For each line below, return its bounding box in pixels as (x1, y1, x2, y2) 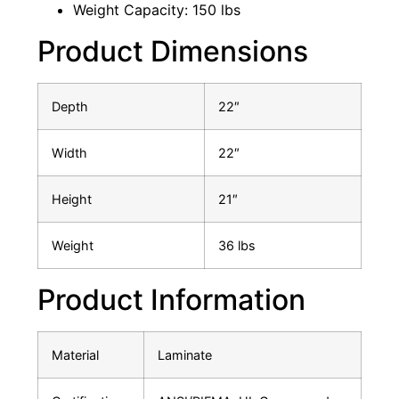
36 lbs (218, 238, 256, 254)
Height (52, 191, 92, 208)
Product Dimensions (37, 34, 308, 69)
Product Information (37, 282, 305, 318)
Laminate (158, 347, 212, 363)
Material (52, 347, 99, 363)
